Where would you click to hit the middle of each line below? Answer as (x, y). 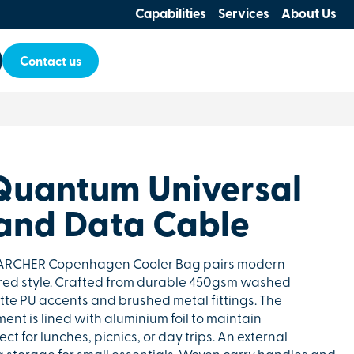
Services (244, 15)
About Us (309, 15)
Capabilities (171, 15)
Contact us (51, 62)
